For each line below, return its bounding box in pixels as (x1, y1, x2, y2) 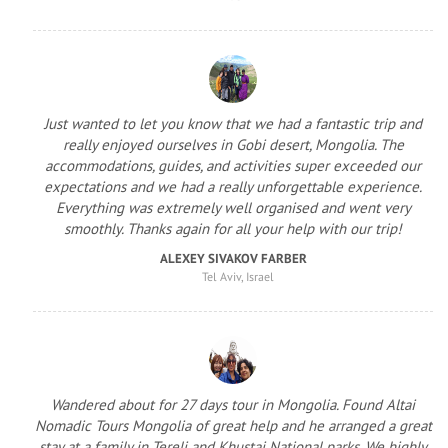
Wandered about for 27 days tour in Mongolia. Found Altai (51, 394, 415, 414)
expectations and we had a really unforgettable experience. (44, 176, 422, 196)
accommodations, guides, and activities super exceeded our (45, 155, 421, 175)
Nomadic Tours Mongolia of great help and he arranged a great (34, 415, 432, 435)
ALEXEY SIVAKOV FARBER (159, 249, 307, 267)
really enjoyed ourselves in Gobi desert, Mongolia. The (62, 134, 404, 154)
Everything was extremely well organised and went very (55, 197, 411, 217)
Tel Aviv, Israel (202, 268, 274, 284)
